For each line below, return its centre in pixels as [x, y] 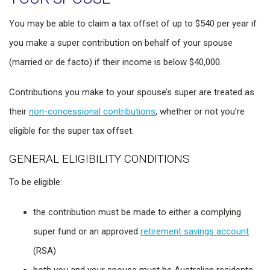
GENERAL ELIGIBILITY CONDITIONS [99, 159]
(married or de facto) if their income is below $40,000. [115, 62]
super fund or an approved [87, 232]
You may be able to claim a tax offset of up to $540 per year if [133, 24]
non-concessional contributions [92, 112]
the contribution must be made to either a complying [137, 212]
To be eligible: [36, 182]
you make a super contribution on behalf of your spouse [121, 43]
